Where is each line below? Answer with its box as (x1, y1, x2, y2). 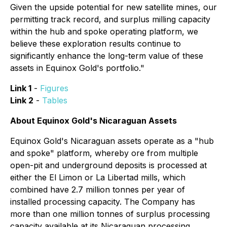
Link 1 (10, 83, 31, 93)
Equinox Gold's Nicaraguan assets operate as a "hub (10, 136, 214, 146)
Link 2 (10, 95, 33, 105)
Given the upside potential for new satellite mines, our (10, 2, 217, 12)
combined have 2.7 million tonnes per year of (10, 184, 185, 195)
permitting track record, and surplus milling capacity (10, 14, 210, 24)
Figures (40, 83, 68, 93)
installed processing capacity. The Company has (10, 197, 195, 207)
